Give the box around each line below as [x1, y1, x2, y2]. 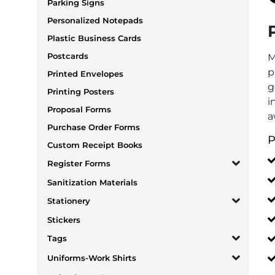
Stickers [47, 214, 80, 225]
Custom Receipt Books [47, 139, 142, 150]
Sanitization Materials [47, 177, 137, 187]
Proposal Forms [47, 104, 111, 114]
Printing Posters [47, 86, 114, 96]
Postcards [47, 50, 88, 61]
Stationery [47, 196, 90, 206]
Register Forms [47, 158, 110, 169]
